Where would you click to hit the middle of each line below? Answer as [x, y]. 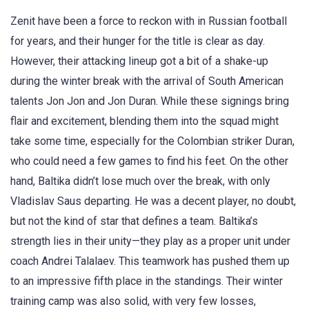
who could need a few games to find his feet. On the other [149, 161]
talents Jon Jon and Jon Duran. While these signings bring [150, 101]
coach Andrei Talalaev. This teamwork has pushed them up [150, 261]
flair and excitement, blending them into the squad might [144, 121]
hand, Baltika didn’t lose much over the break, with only [140, 181]
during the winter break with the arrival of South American [147, 81]
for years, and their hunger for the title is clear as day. [138, 41]
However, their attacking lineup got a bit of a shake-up [139, 61]
